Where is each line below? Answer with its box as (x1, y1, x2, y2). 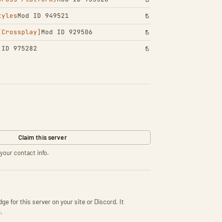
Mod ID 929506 (41, 28, 93, 36)
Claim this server (18, 133, 67, 141)
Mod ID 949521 (17, 11, 69, 20)
